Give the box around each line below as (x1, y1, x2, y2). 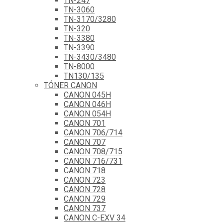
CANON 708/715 (64, 146, 122, 156)
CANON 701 (64, 118, 106, 128)
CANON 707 (64, 137, 106, 147)
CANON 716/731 (64, 156, 122, 166)
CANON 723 (64, 175, 106, 185)
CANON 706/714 (64, 127, 122, 137)
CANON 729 (64, 194, 106, 204)
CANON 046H (64, 99, 111, 109)
